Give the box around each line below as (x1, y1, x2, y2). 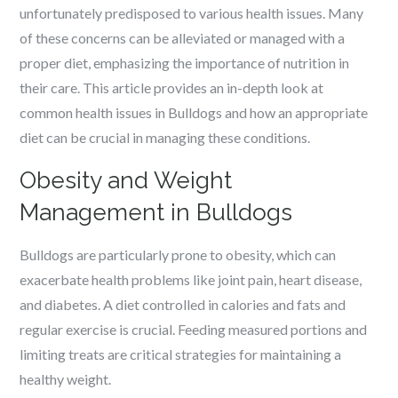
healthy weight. (20, 370, 112, 387)
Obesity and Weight (20, 167, 233, 194)
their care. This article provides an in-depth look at (20, 79, 324, 96)
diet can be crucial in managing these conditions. (20, 129, 311, 146)
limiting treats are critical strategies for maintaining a (20, 346, 342, 362)
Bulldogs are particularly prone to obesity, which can (20, 246, 337, 263)
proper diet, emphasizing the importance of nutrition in (20, 54, 350, 71)
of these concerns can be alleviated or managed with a (20, 29, 346, 46)
